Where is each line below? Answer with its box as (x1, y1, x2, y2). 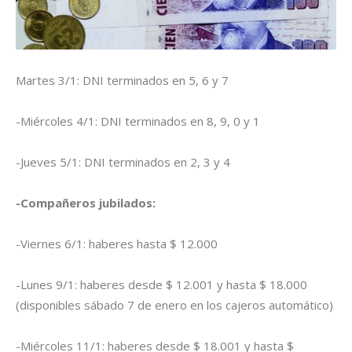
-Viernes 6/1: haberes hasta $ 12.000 (16, 236, 218, 252)
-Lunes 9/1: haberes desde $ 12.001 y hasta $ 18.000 (16, 277, 307, 293)
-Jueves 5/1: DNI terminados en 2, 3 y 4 (16, 154, 230, 170)
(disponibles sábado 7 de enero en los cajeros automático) (16, 297, 333, 313)
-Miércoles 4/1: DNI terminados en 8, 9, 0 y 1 (16, 113, 260, 130)
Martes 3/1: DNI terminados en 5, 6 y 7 (16, 72, 229, 89)
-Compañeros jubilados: (16, 195, 156, 211)
